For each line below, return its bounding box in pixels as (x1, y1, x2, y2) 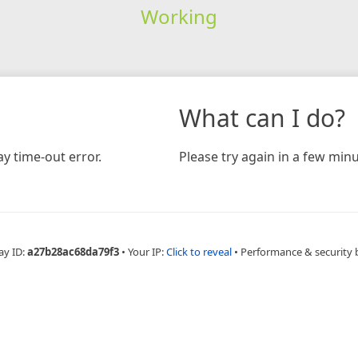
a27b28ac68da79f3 (26, 244, 119, 259)
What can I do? (179, 101, 345, 134)
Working (140, 2, 217, 30)
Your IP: (127, 244, 166, 259)
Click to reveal (165, 244, 232, 259)
